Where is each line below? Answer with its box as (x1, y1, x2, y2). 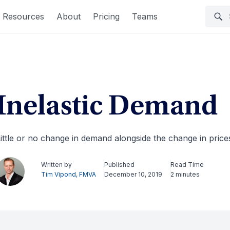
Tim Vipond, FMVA (41, 170, 96, 178)
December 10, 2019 (104, 170, 162, 178)
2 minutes (170, 170, 200, 178)
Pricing (93, 11, 120, 22)
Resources (3, 11, 44, 22)
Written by (41, 161, 72, 168)
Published (104, 161, 135, 168)
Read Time (170, 161, 204, 168)
